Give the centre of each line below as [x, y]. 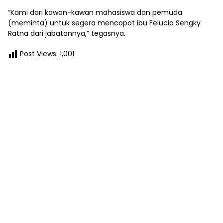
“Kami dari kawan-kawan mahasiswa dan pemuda [95, 12]
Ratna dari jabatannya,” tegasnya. [67, 33]
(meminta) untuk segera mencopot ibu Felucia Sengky [104, 23]
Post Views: [39, 54]
